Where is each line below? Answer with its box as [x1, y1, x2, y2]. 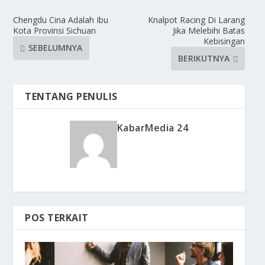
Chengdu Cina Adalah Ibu [13, 14, 109, 25]
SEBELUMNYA [28, 42, 83, 54]
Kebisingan [203, 35, 245, 47]
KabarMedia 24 [117, 121, 189, 134]
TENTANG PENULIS [25, 89, 118, 103]
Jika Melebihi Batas [172, 24, 245, 36]
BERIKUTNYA [177, 53, 230, 64]
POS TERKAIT [25, 211, 89, 224]
